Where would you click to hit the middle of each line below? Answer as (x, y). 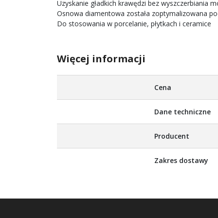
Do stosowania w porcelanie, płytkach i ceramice (134, 24)
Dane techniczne (182, 112)
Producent (172, 136)
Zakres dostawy (181, 161)
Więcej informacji (101, 59)
